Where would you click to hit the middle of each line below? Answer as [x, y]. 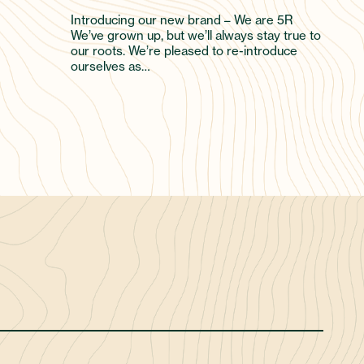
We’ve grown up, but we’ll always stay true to [196, 35]
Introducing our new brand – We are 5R [182, 19]
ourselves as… [110, 66]
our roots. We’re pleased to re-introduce [184, 50]
